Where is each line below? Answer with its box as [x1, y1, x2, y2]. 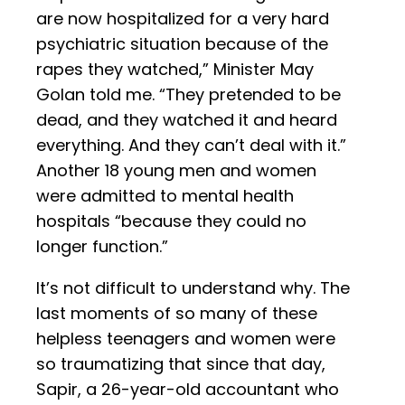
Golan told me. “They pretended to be [36, 83, 341, 107]
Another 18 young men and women [36, 159, 316, 183]
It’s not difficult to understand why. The [36, 277, 350, 300]
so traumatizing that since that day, [36, 353, 325, 376]
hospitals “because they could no [36, 210, 306, 233]
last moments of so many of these [36, 302, 317, 325]
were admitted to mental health [36, 184, 294, 208]
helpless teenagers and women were [36, 327, 335, 351]
